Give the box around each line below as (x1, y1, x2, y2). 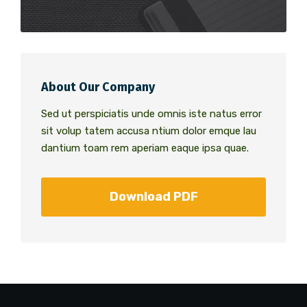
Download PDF (109, 189, 198, 205)
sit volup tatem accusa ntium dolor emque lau (41, 125, 256, 138)
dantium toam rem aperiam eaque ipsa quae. (41, 142, 249, 155)
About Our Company (41, 79, 155, 95)
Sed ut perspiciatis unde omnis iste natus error (41, 108, 262, 121)
